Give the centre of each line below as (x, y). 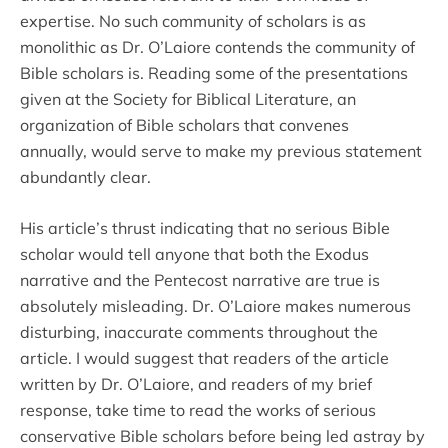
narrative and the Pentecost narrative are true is (200, 279)
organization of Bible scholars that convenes (184, 124)
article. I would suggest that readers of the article (204, 357)
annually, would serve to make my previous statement (221, 150)
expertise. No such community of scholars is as (193, 20)
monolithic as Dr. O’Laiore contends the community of (217, 46)
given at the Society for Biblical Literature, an (188, 98)
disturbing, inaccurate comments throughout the (199, 331)
